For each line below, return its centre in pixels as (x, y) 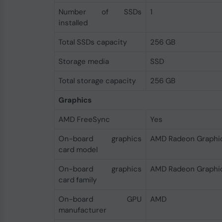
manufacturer (82, 210)
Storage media (83, 61)
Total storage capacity (97, 81)
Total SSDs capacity (92, 42)
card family (77, 180)
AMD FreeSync (84, 119)
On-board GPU (100, 199)
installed (73, 23)
